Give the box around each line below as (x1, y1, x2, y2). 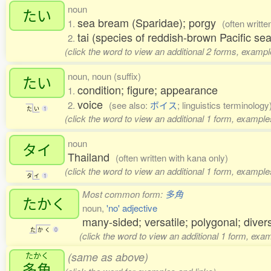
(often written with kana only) (116, 151, 228, 164)
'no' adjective (106, 201, 157, 214)
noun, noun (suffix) (68, 70, 141, 82)
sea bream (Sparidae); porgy (77, 15, 222, 30)
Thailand (68, 149, 116, 165)
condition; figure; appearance (77, 82, 218, 97)
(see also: (109, 99, 150, 111)
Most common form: (82, 188, 165, 200)
